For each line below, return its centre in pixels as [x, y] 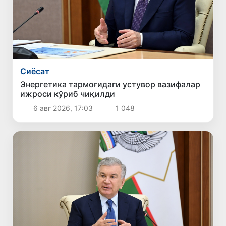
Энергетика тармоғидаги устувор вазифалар [110, 84]
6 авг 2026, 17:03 [63, 108]
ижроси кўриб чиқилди [68, 94]
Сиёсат [35, 71]
